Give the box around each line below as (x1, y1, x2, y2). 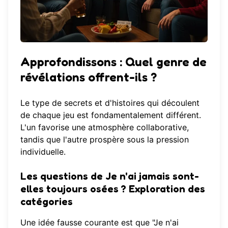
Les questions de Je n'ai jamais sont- (20, 170, 199, 183)
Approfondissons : (20, 54, 125, 69)
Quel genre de (125, 54, 207, 69)
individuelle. (20, 147, 66, 157)
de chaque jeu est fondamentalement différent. (20, 110, 201, 121)
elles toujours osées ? (20, 183, 129, 195)
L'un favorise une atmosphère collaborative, (20, 122, 189, 133)
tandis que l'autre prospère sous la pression (20, 134, 189, 145)
